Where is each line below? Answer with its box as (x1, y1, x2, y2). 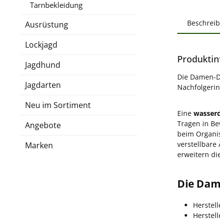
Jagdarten (25, 79, 61, 90)
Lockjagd (25, 39, 57, 50)
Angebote (25, 119, 61, 131)
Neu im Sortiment (25, 99, 91, 110)
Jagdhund (25, 59, 60, 70)
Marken (25, 139, 53, 151)
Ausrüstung (25, 19, 68, 30)
